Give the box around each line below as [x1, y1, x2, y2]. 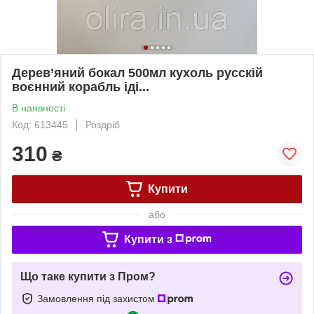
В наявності [12, 102, 65, 114]
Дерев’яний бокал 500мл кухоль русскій [12, 65, 263, 80]
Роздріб [86, 118, 120, 130]
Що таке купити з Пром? [20, 270, 156, 282]
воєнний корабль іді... [12, 79, 149, 94]
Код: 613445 [12, 118, 68, 130]
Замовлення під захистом [37, 292, 158, 304]
